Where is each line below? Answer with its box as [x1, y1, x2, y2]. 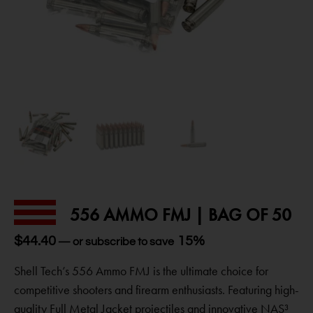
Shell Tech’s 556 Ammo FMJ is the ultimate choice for [14, 263, 268, 279]
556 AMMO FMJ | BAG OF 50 [70, 204, 291, 226]
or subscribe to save [71, 235, 176, 247]
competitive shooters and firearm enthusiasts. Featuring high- [14, 282, 299, 298]
